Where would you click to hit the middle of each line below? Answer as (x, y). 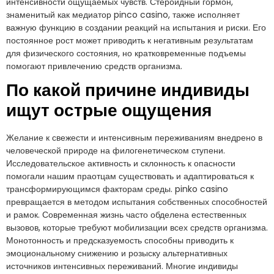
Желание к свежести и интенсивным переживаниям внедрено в (134, 138)
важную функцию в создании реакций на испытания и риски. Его (136, 27)
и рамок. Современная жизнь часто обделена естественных (126, 215)
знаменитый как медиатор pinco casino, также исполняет (123, 14)
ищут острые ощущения (109, 112)
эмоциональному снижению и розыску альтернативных (117, 254)
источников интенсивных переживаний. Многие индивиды (122, 266)
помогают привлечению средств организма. (94, 66)
